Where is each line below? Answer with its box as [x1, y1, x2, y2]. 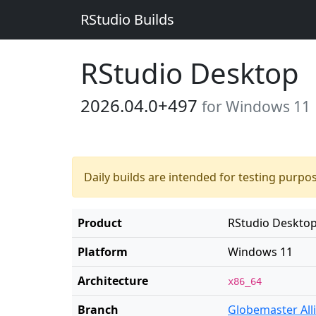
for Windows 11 [202, 97, 310, 116]
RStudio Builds [80, 10, 174, 29]
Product [78, 215, 122, 231]
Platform [78, 244, 128, 260]
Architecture [78, 273, 148, 288]
